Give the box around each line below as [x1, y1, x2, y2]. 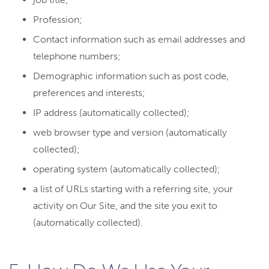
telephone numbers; [33, 50, 121, 62]
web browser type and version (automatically [33, 127, 227, 138]
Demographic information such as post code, [33, 70, 229, 82]
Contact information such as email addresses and [33, 34, 245, 45]
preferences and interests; [33, 87, 145, 98]
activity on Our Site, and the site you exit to [33, 200, 217, 211]
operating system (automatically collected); [33, 163, 220, 175]
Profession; [33, 14, 82, 25]
